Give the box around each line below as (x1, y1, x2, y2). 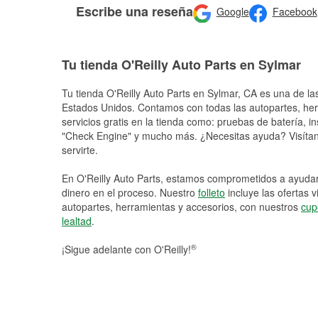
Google (216, 4, 249, 19)
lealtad (62, 214, 92, 228)
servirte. (62, 143, 98, 157)
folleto (198, 185, 225, 199)
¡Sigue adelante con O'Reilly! (62, 242, 191, 256)
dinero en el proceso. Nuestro (62, 185, 198, 199)
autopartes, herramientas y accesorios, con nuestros (62, 199, 301, 214)
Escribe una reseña (76, 1, 193, 21)
